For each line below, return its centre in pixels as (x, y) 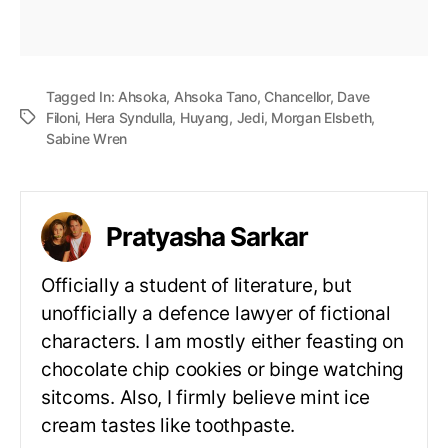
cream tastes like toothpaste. (168, 425)
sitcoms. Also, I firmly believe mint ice (206, 397)
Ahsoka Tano (215, 96)
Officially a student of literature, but (196, 285)
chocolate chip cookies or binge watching (223, 369)
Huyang (204, 117)
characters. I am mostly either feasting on (222, 341)
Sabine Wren (87, 138)
